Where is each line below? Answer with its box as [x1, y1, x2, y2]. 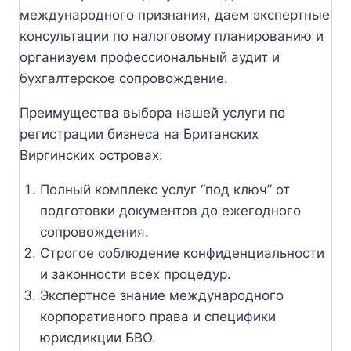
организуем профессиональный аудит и [20, 49, 280, 65]
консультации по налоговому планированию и [20, 27, 324, 44]
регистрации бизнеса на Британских [20, 125, 259, 142]
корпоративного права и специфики [39, 308, 276, 324]
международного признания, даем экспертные [20, 6, 330, 23]
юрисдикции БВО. [39, 329, 156, 346]
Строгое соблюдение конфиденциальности [39, 244, 324, 261]
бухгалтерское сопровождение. [20, 70, 228, 86]
